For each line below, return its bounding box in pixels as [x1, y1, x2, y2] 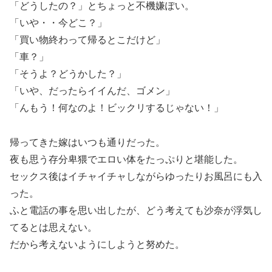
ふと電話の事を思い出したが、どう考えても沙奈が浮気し [10, 205, 262, 216]
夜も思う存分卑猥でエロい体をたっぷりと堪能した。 [10, 154, 243, 165]
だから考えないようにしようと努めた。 [10, 239, 185, 250]
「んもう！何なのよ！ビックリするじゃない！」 [10, 103, 223, 114]
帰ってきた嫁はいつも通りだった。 [10, 137, 165, 148]
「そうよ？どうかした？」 [10, 69, 126, 80]
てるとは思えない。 [10, 222, 97, 233]
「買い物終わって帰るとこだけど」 [10, 35, 165, 46]
